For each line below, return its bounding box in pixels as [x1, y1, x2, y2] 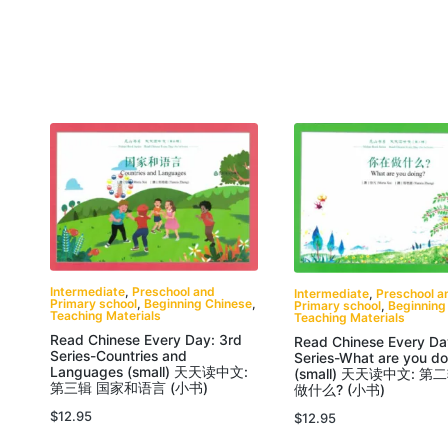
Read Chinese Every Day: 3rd [50, 332, 242, 349]
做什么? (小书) [294, 381, 386, 398]
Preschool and [132, 284, 215, 300]
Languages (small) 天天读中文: [50, 364, 248, 381]
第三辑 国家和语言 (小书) [50, 380, 208, 397]
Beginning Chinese [144, 296, 252, 312]
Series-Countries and [50, 348, 187, 365]
